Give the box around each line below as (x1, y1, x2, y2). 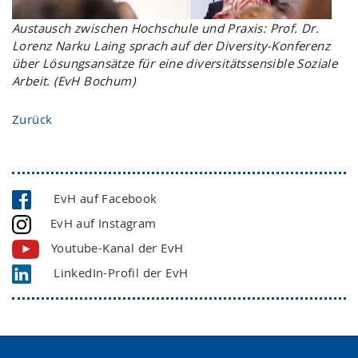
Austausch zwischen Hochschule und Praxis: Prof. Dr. (12, 20, 320, 37)
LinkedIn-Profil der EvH (43, 265, 189, 281)
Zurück (12, 110, 53, 127)
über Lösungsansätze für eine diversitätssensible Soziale (12, 55, 338, 72)
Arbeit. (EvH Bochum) (12, 73, 135, 89)
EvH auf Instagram (43, 215, 157, 232)
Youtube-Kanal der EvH (51, 240, 184, 257)
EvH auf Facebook (43, 190, 157, 207)
